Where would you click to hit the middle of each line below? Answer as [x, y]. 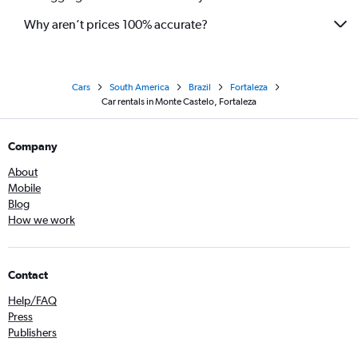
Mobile [24, 188]
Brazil [199, 87]
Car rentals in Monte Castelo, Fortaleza [179, 101]
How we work [42, 220]
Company [33, 146]
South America [139, 87]
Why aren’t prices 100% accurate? [116, 24]
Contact [28, 275]
